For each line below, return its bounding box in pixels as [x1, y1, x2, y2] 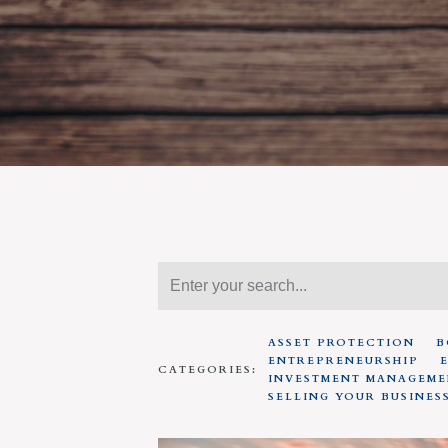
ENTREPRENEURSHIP [267, 354, 419, 368]
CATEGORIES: [158, 362, 258, 377]
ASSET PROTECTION [267, 336, 415, 350]
